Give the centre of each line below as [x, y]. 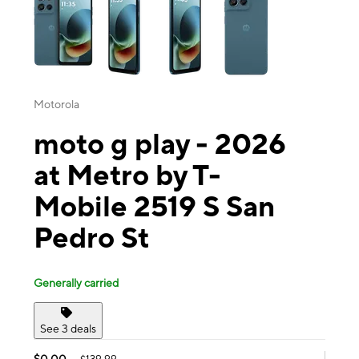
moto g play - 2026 [160, 144]
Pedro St [91, 238]
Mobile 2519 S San [154, 206]
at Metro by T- [127, 175]
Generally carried [76, 282]
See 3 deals [68, 328]
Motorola [56, 105]
